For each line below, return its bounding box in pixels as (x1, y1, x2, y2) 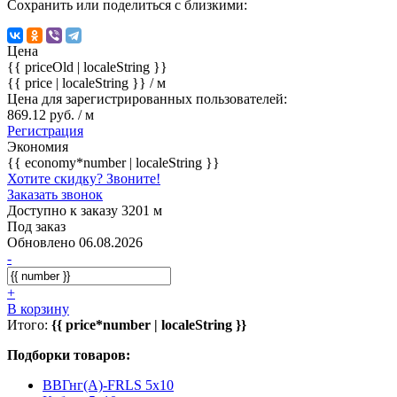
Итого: (7, 316, 51, 332)
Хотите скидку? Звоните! (7, 170, 160, 186)
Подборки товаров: (7, 346, 130, 362)
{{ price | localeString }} (7, 74, 150, 90)
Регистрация (7, 122, 83, 138)
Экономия (7, 138, 68, 154)
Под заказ (7, 218, 66, 234)
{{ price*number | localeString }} (51, 316, 246, 332)
